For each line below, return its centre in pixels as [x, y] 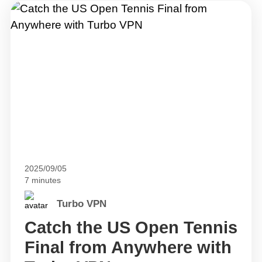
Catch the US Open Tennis [131, 227]
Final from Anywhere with [128, 247]
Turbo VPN [81, 204]
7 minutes [42, 180]
